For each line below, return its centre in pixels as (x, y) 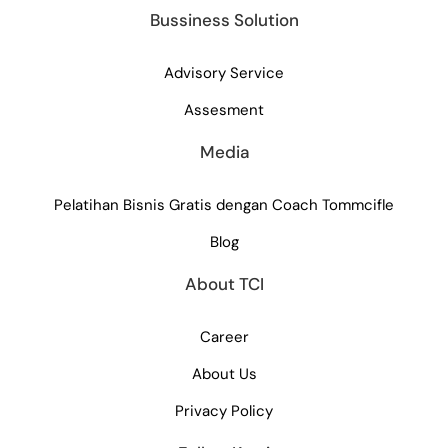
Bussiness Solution (224, 20)
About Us (224, 374)
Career (224, 337)
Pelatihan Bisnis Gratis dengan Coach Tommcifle (224, 205)
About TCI (224, 284)
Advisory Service (224, 73)
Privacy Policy (224, 411)
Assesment (224, 110)
